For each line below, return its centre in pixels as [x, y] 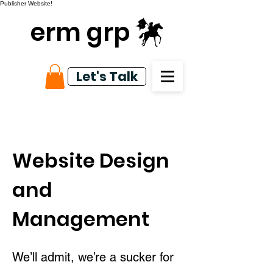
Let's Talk [107, 76]
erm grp [80, 32]
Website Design [91, 161]
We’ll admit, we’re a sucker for [93, 257]
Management [81, 219]
